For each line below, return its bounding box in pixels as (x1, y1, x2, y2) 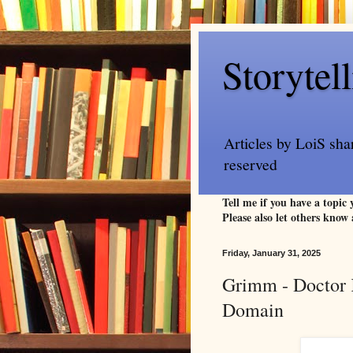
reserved (224, 153, 277, 175)
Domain (222, 296, 284, 322)
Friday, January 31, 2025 (222, 247, 321, 258)
